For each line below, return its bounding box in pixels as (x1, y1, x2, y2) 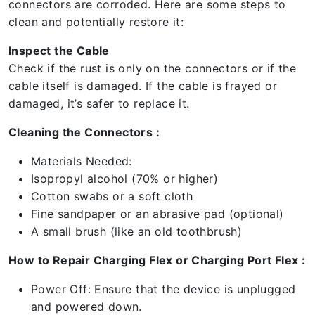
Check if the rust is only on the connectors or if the (8, 61, 297, 75)
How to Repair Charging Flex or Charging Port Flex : (8, 253, 306, 267)
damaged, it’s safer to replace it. (8, 96, 190, 110)
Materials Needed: (31, 154, 132, 168)
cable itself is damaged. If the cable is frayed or (8, 79, 277, 93)
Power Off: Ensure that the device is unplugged (31, 282, 296, 296)
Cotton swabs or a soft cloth (31, 189, 193, 203)
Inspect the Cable (8, 44, 113, 58)
